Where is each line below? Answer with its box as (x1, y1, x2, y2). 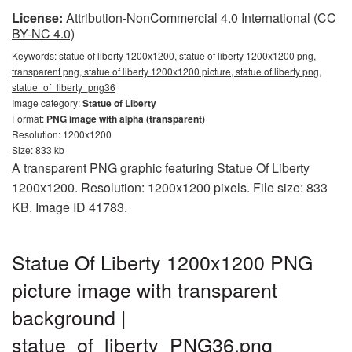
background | (12, 302, 126, 331)
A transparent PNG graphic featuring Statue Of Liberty (12, 159, 310, 177)
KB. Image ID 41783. (12, 198, 127, 216)
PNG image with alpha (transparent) (46, 112, 205, 126)
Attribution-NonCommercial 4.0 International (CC (66, 9, 336, 27)
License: (12, 9, 63, 27)
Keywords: (12, 49, 59, 62)
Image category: (12, 96, 82, 109)
